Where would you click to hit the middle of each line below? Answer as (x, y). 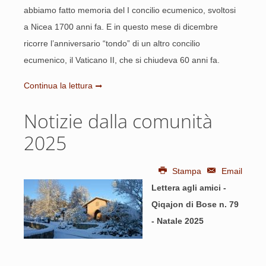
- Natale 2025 (178, 221)
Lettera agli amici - (189, 188)
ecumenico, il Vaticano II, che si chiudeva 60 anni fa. (123, 60)
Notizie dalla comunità (118, 121)
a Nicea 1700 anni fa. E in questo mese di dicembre (121, 27)
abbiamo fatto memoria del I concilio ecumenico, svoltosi (130, 10)
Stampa (187, 171)
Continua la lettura (58, 85)
